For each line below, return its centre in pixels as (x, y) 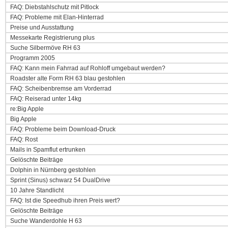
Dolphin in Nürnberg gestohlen (52, 170)
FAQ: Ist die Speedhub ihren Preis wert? (64, 201)
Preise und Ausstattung (41, 27)
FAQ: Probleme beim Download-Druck (62, 129)
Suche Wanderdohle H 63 (45, 221)
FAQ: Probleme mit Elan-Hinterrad (56, 17)
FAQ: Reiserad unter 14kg (45, 99)
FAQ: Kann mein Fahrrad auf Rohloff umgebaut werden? (87, 68)
